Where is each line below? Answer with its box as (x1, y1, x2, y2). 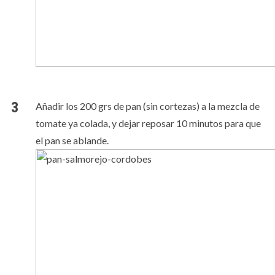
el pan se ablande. (35, 134, 109, 146)
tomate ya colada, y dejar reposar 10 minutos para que (35, 117, 261, 129)
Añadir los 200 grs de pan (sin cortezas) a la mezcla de (35, 100, 260, 112)
